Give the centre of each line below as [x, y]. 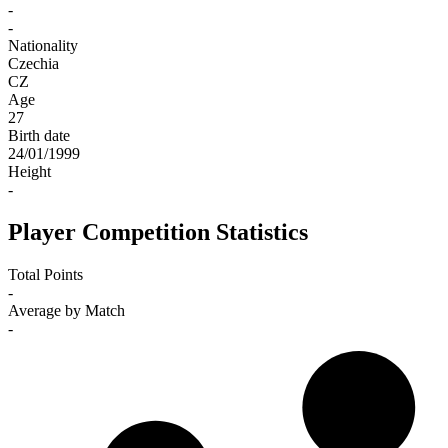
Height [29, 172]
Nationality [43, 46]
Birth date [39, 136]
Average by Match [66, 311]
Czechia [33, 64]
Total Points [45, 275]
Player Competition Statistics [158, 232]
